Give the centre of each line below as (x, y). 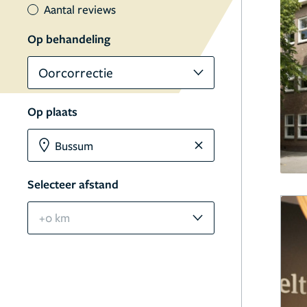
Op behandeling (69, 39)
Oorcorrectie (76, 72)
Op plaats (52, 111)
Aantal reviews (80, 9)
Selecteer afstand (73, 184)
